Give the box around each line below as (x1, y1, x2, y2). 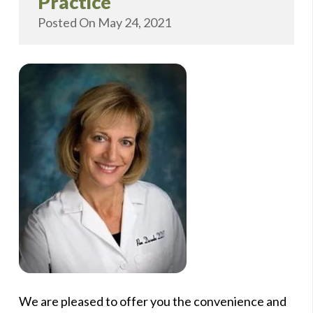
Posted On (38, 14, 98, 30)
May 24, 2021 (98, 14, 171, 30)
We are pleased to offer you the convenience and (19, 293, 286, 309)
